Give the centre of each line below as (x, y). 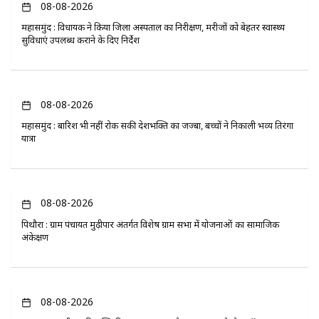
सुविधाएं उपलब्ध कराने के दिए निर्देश (80, 40)
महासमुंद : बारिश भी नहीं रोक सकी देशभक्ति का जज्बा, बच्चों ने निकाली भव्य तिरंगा (157, 126)
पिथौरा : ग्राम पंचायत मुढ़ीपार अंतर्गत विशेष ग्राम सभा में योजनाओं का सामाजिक (150, 224)
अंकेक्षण (35, 237)
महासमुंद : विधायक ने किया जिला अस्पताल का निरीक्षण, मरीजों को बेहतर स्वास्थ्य (153, 27)
